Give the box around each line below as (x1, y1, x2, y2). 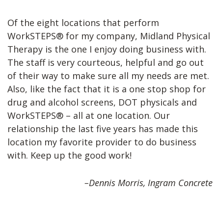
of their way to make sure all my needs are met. (7, 70, 209, 82)
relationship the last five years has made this (7, 123, 198, 135)
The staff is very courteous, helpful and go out (7, 56, 204, 69)
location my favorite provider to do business (7, 136, 196, 148)
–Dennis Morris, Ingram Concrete (84, 176, 213, 189)
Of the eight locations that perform (7, 17, 159, 29)
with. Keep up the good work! (7, 149, 132, 162)
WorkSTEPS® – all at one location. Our (7, 110, 170, 122)
